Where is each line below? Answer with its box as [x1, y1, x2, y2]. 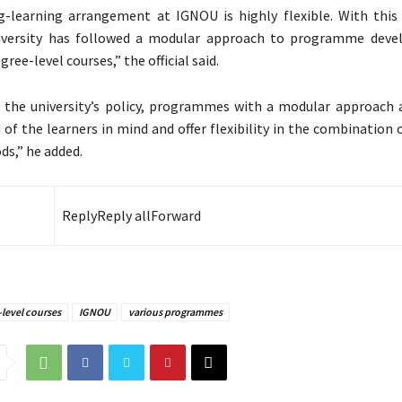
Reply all [96, 206, 151, 225]
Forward [150, 206, 201, 225]
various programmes [127, 305, 223, 319]
